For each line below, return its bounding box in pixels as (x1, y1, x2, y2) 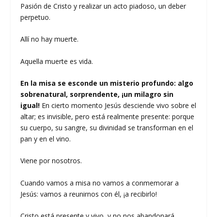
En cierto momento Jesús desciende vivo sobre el (40, 101, 197, 110)
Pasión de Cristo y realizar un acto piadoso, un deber (20, 1, 186, 11)
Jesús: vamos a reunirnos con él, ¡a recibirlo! (20, 189, 157, 199)
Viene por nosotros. (20, 156, 82, 166)
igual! (20, 101, 40, 110)
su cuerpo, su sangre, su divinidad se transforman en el (20, 123, 194, 133)
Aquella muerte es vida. (20, 56, 93, 66)
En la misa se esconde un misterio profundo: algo (20, 78, 194, 88)
